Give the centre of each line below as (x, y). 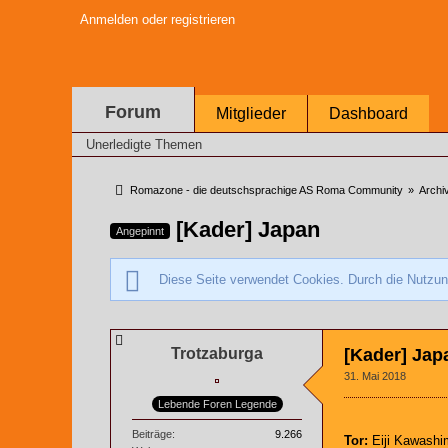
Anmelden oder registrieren (157, 19)
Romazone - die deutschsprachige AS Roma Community (266, 190)
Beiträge (152, 433)
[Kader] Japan (248, 229)
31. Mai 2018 (375, 376)
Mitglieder (251, 113)
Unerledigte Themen (144, 144)
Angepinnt (140, 231)
